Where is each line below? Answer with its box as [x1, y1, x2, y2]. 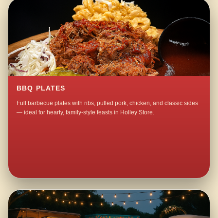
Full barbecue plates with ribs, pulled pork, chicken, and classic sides [17, 100, 199, 107]
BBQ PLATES [17, 85, 66, 92]
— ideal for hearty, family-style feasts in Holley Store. [17, 109, 155, 116]
